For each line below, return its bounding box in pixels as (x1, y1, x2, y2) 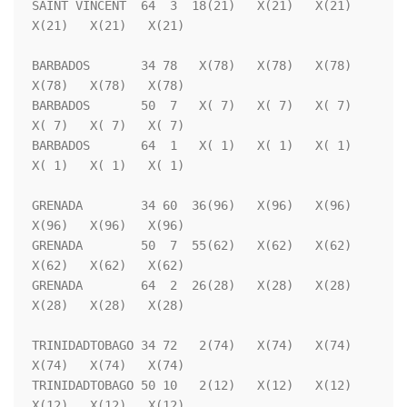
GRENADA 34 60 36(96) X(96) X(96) (32, 198, 352, 213)
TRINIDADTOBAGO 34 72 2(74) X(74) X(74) (32, 338, 352, 353)
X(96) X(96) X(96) (32, 218, 184, 233)
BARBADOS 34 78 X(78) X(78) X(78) (32, 58, 352, 74)
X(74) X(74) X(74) (32, 358, 184, 373)
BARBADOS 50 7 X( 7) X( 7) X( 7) (32, 98, 352, 114)
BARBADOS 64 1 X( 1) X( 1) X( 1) (32, 138, 352, 154)
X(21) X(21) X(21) (32, 18, 184, 34)
